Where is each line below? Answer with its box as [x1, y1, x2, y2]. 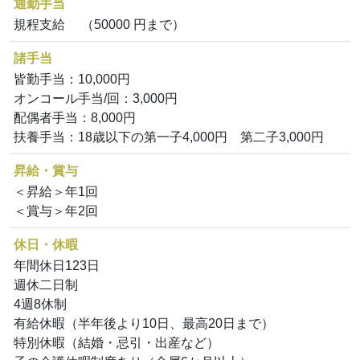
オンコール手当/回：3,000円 [14, 92, 178, 106]
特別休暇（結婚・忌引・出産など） [14, 336, 219, 350]
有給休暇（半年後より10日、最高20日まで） [14, 317, 274, 331]
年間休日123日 [14, 259, 100, 273]
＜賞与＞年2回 [14, 204, 98, 219]
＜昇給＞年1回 [14, 185, 98, 199]
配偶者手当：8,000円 [14, 111, 136, 125]
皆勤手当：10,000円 [14, 72, 130, 87]
